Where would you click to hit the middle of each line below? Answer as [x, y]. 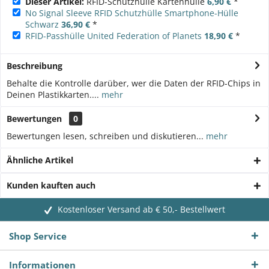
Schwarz [42, 24]
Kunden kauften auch [51, 185]
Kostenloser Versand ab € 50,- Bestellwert [141, 209]
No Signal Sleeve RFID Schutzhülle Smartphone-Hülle [132, 13]
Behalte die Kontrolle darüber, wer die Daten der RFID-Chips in [134, 83]
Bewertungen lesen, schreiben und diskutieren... [105, 136]
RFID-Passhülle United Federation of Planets [113, 35]
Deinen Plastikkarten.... [53, 94]
